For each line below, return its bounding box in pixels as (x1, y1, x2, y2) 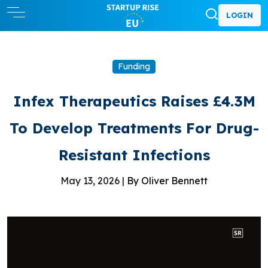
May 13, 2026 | (60, 174, 127, 187)
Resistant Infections (58, 145, 210, 164)
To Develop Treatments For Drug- (9, 118, 259, 137)
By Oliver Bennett (127, 174, 208, 187)
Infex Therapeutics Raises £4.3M (13, 92, 255, 110)
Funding (118, 60, 150, 72)
